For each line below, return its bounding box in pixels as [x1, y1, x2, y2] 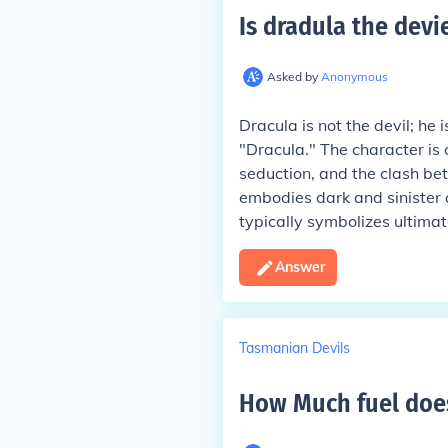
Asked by [266, 69, 321, 84]
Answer [274, 258, 325, 276]
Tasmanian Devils [238, 338, 350, 357]
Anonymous [320, 69, 388, 84]
